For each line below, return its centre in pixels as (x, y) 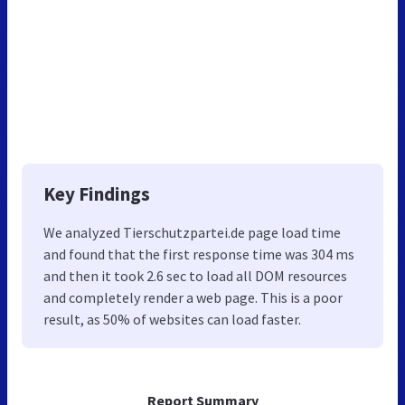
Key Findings (97, 193)
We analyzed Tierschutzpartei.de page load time (192, 232)
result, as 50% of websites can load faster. (172, 319)
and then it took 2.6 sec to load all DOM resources (195, 275)
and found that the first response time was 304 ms (199, 254)
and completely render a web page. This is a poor (193, 297)
